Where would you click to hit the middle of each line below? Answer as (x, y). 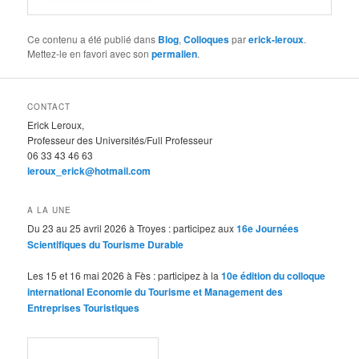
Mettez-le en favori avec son (90, 54)
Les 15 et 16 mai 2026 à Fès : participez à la (125, 276)
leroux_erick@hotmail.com (89, 170)
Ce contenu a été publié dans (93, 39)
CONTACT (49, 106)
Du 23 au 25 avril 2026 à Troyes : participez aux (132, 228)
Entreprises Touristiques (84, 308)
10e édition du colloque (274, 276)
